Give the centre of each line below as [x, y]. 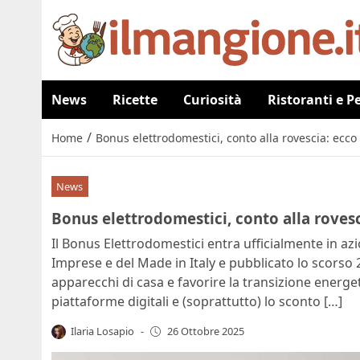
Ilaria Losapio [103, 331]
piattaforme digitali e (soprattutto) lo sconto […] [197, 301]
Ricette [135, 100]
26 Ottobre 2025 [205, 331]
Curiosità [213, 100]
